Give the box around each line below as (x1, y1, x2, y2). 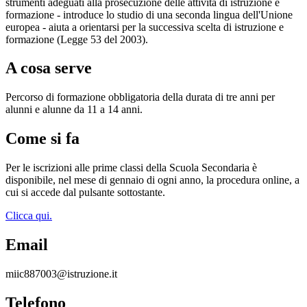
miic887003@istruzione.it (5, 268, 117, 280)
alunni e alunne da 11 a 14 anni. (5, 103, 143, 116)
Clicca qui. (5, 210, 52, 222)
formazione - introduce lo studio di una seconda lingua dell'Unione (5, 8, 293, 21)
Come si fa (5, 130, 79, 148)
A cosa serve (5, 59, 92, 77)
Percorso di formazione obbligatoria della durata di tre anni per (5, 91, 275, 103)
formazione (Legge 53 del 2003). (5, 33, 148, 45)
